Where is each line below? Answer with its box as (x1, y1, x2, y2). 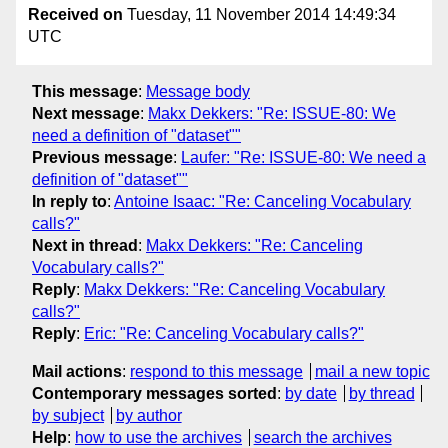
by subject (32, 406, 104, 424)
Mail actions (32, 362, 122, 380)
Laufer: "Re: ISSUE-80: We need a (181, 148, 426, 166)
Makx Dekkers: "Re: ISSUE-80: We (148, 104, 396, 122)
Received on (28, 6, 123, 24)
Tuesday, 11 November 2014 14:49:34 (123, 6, 396, 24)
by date (285, 384, 337, 402)
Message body (146, 82, 250, 100)
